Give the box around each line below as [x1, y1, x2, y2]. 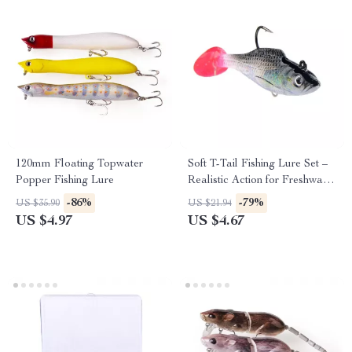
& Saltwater [188, 192, 244, 203]
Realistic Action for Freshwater [188, 175, 335, 186]
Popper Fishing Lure [16, 175, 114, 186]
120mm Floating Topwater [16, 159, 143, 170]
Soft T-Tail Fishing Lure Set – [188, 159, 328, 170]
